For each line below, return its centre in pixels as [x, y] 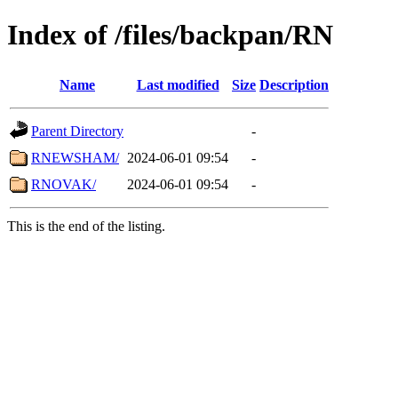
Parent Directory [77, 131]
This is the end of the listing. [86, 226]
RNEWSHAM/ [75, 157]
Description [294, 84]
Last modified [178, 84]
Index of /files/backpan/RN [170, 35]
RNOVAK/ [64, 184]
